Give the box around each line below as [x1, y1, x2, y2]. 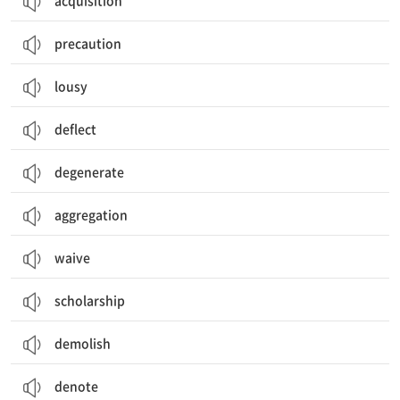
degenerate [54, 162, 124, 180]
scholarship [54, 291, 125, 309]
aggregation [54, 205, 128, 223]
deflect [54, 120, 96, 137]
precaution [54, 34, 121, 52]
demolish [54, 334, 111, 352]
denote [54, 377, 98, 395]
